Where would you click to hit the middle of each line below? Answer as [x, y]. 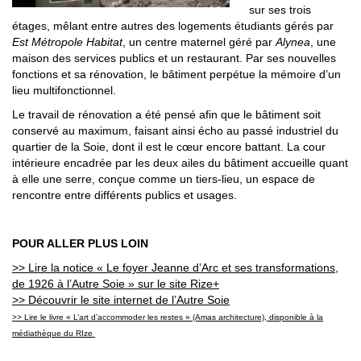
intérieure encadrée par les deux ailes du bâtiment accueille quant [180, 162]
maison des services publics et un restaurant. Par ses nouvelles [174, 58]
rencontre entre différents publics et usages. [124, 195]
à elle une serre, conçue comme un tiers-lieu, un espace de [164, 178]
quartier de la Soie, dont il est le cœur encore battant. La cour [169, 146]
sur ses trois [280, 9]
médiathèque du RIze [54, 333]
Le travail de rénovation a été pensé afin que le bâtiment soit [166, 114]
